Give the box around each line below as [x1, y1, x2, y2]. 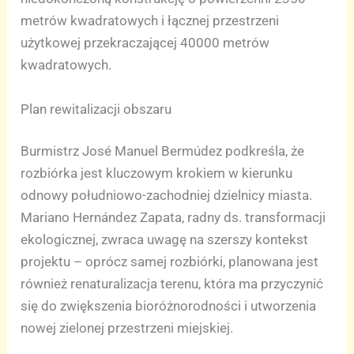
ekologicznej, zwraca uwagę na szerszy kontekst [21, 232, 309, 248]
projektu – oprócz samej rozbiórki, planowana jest [21, 254, 319, 270]
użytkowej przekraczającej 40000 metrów [21, 35, 270, 51]
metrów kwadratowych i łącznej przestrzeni [21, 13, 280, 29]
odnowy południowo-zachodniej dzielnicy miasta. [21, 187, 313, 204]
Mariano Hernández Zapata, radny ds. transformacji [21, 209, 326, 226]
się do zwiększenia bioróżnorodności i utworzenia [21, 298, 317, 314]
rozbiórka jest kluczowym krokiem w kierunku [21, 165, 293, 182]
